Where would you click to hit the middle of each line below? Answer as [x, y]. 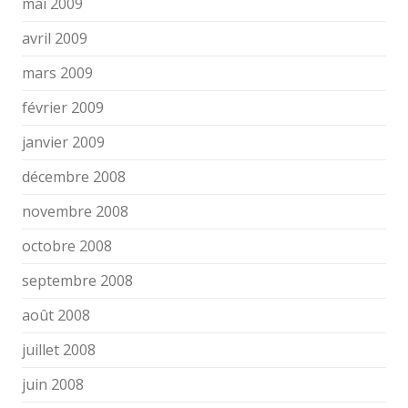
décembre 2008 [74, 177]
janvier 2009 [63, 142]
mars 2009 [57, 73]
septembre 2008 [77, 280]
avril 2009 [55, 38]
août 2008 [56, 315]
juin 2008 [53, 384]
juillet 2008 [59, 350]
